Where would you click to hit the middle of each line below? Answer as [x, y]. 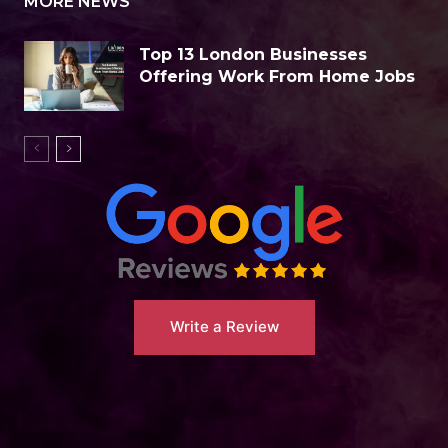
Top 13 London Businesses [253, 55]
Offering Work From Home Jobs [277, 77]
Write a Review [224, 327]
